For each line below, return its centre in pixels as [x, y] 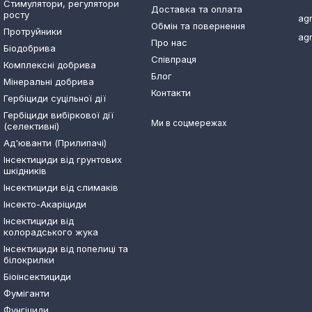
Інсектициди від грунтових [63, 159]
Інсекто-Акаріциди [45, 204]
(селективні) [31, 126]
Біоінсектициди [37, 276]
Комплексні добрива [50, 65]
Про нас [169, 42]
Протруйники [33, 31]
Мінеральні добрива [49, 81]
